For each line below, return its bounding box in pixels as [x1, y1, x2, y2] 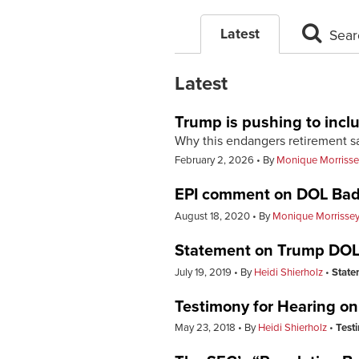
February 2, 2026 [175, 154, 256, 167]
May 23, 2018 [175, 321, 238, 335]
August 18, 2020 [175, 209, 252, 223]
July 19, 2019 [175, 265, 234, 279]
